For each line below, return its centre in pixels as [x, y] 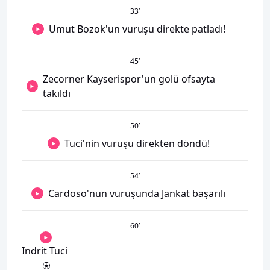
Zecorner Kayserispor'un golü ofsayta [129, 79]
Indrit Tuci [45, 251]
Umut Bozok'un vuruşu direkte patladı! [137, 29]
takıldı [56, 93]
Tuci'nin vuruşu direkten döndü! [137, 143]
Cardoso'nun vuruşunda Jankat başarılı [137, 193]
